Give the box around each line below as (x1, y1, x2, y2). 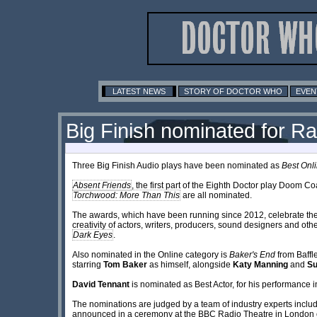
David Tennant (72, 279, 129, 289)
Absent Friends (73, 180, 131, 190)
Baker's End (229, 249, 275, 260)
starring (72, 259, 103, 270)
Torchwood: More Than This (73, 190, 180, 200)
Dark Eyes (73, 229, 113, 240)
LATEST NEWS (113, 86, 166, 96)
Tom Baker (103, 259, 147, 270)
